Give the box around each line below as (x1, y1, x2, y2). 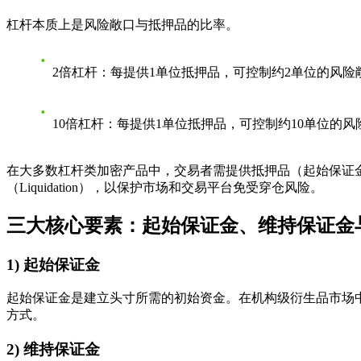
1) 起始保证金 (6, 255, 100, 273)
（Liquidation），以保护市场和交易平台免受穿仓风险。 (6, 180, 323, 194)
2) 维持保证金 (6, 340, 100, 358)
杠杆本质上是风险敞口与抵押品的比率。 (6, 17, 239, 31)
